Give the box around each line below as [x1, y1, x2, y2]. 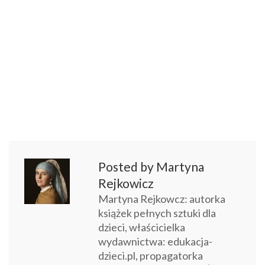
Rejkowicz [98, 176, 154, 190]
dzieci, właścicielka [98, 221, 185, 234]
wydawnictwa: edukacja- [98, 235, 212, 248]
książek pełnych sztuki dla [98, 206, 216, 219]
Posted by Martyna [98, 159, 204, 174]
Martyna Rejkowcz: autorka [98, 192, 225, 205]
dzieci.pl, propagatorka [98, 249, 203, 262]
